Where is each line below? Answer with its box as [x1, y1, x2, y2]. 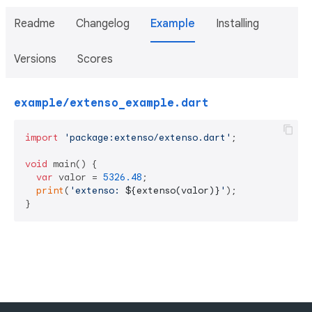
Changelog [76, 17, 130, 31]
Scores [77, 52, 113, 66]
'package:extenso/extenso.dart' [64, 132, 231, 143]
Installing [216, 17, 259, 31]
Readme [14, 17, 55, 31]
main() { [47, 158, 97, 170]
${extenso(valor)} [125, 185, 220, 196]
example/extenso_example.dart [14, 96, 209, 110]
